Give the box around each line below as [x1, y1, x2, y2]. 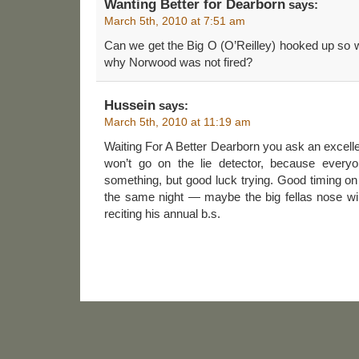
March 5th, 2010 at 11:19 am [104, 115, 251, 129]
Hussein [104, 98, 155, 114]
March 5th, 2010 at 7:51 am [104, 14, 245, 28]
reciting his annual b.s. [104, 207, 220, 221]
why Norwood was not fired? [104, 55, 252, 70]
